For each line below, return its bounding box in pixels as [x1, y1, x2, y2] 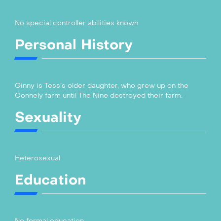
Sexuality [15, 109, 81, 126]
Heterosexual [15, 154, 60, 163]
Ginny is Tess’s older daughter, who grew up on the [15, 81, 188, 90]
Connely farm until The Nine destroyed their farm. [15, 91, 183, 100]
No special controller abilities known [15, 19, 138, 28]
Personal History [15, 36, 133, 54]
